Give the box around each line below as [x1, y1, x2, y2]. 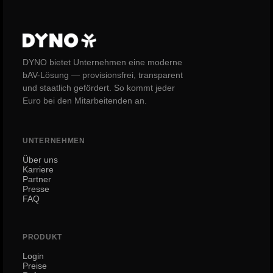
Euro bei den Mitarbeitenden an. [23, 96, 147, 105]
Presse [23, 184, 49, 194]
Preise [23, 261, 47, 271]
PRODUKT [23, 233, 63, 241]
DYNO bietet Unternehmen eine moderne [23, 58, 182, 67]
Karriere [23, 165, 54, 174]
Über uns [23, 155, 58, 165]
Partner [23, 174, 51, 184]
